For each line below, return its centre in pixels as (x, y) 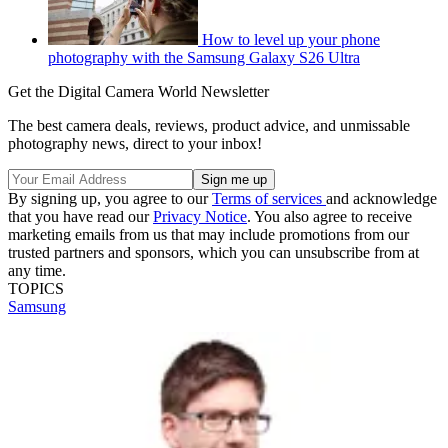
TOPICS (36, 289)
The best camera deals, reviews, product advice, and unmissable (209, 126)
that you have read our (80, 217)
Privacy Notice (200, 217)
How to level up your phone (291, 40)
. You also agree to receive (329, 217)
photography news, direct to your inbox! (135, 144)
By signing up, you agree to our (110, 199)
